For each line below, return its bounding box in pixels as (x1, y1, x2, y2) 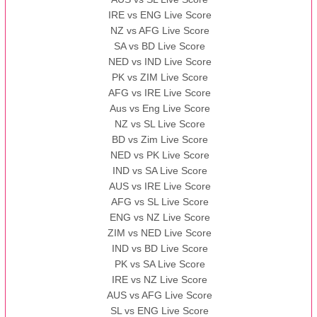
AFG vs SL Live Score (110, 196, 209, 208)
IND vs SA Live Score (112, 165, 207, 177)
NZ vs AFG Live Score (110, 25, 209, 37)
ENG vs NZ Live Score (109, 212, 210, 224)
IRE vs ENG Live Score (108, 9, 212, 21)
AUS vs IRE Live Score (108, 180, 211, 192)
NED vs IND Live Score (108, 56, 212, 68)
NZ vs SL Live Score (114, 118, 205, 130)
